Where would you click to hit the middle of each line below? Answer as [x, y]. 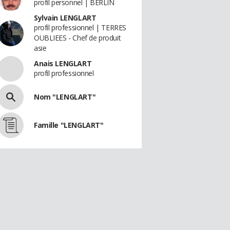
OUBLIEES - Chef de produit [78, 38]
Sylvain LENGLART [65, 18]
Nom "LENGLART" [65, 97]
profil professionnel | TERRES [80, 27]
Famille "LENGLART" [69, 125]
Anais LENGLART [63, 63]
